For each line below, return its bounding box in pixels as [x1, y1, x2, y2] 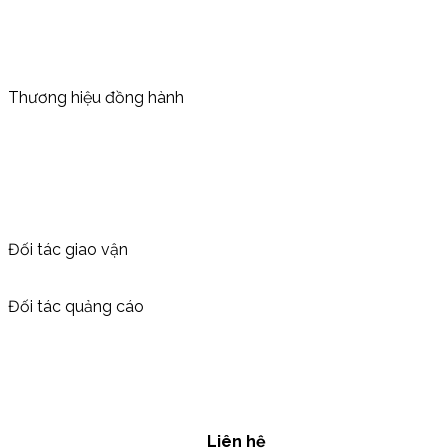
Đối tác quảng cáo [8, 296, 144, 316]
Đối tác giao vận [8, 239, 128, 259]
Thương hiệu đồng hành [8, 87, 184, 107]
